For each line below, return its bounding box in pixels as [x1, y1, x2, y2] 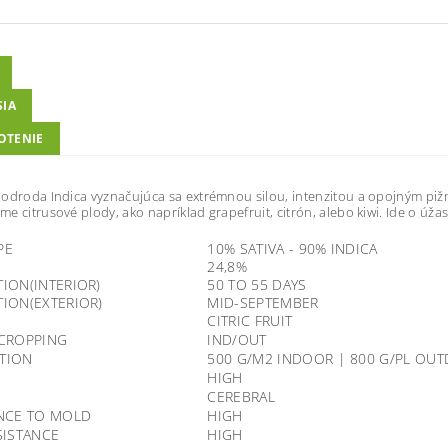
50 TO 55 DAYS [207, 275, 307, 294]
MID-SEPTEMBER [207, 293, 319, 312]
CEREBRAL [207, 387, 275, 406]
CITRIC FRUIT [207, 311, 293, 330]
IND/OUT [207, 330, 267, 349]
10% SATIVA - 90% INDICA [207, 239, 378, 258]
